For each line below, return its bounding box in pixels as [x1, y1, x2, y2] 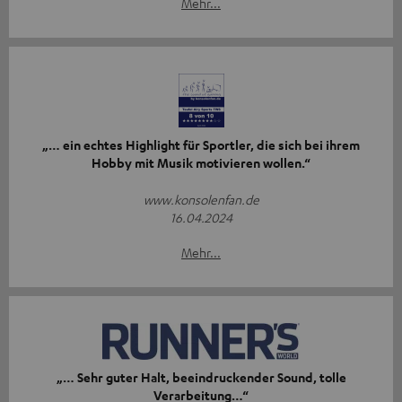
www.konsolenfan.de [143, 191, 259, 208]
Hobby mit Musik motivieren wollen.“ [92, 154, 310, 172]
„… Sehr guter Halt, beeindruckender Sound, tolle [56, 369, 346, 387]
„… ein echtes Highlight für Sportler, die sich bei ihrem [42, 136, 360, 154]
